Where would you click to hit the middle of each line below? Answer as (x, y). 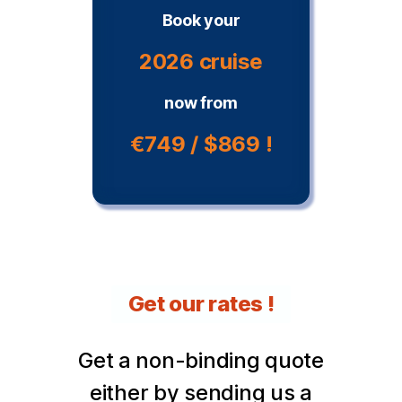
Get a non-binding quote (201, 360)
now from (201, 102)
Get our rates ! (201, 303)
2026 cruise (201, 61)
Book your (201, 20)
